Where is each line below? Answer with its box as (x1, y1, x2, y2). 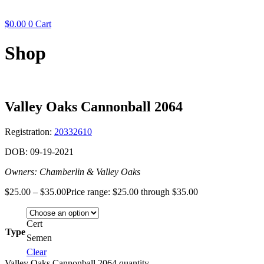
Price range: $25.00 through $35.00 (66, 186, 198, 197)
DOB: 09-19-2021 (5, 146, 74, 157)
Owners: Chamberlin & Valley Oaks (5, 166, 140, 177)
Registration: (5, 126, 54, 137)
